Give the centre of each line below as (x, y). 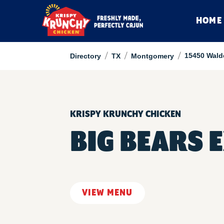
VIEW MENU (107, 193)
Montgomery (152, 56)
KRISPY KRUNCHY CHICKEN (125, 114)
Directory (85, 56)
